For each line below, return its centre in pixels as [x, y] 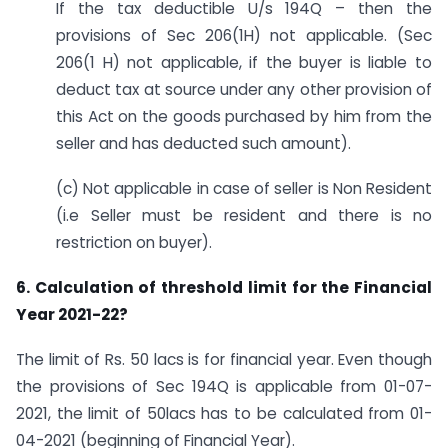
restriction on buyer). [134, 243]
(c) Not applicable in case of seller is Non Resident [244, 189]
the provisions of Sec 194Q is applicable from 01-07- [224, 386]
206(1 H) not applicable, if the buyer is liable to [244, 63]
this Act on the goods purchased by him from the [244, 117]
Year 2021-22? [72, 315]
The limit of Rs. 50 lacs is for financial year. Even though [224, 359]
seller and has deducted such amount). [203, 144]
